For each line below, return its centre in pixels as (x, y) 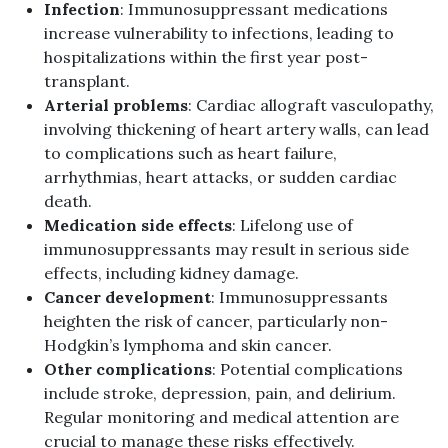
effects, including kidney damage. (171, 273)
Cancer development (127, 297)
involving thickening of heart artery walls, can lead (236, 129)
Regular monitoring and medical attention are (221, 417)
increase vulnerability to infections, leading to (219, 33)
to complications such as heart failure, (190, 153)
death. (68, 201)
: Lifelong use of (292, 225)
